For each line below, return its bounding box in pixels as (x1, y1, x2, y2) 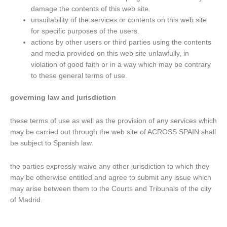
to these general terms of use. (31, 72, 128, 80)
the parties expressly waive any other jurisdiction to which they (10, 162, 209, 170)
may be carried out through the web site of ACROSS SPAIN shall (10, 128, 216, 136)
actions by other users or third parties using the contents (31, 39, 212, 47)
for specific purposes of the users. (31, 27, 140, 35)
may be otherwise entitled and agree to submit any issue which (10, 173, 211, 181)
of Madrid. (10, 196, 43, 204)
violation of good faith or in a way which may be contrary (31, 61, 211, 69)
